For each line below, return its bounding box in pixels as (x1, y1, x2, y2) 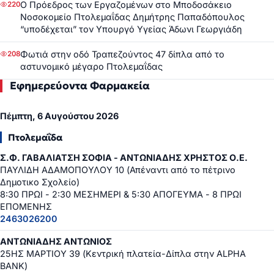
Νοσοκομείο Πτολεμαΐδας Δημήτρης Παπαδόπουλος (20, 12, 245, 23)
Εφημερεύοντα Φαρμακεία (10, 79, 150, 93)
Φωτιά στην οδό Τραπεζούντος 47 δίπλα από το (20, 49, 224, 60)
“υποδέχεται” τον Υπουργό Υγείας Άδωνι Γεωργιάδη (20, 24, 242, 35)
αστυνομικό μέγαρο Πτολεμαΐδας (20, 61, 163, 72)
